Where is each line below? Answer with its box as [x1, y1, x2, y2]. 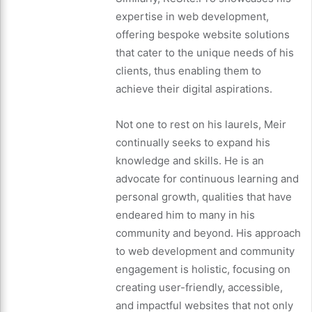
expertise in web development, [116, 9, 269, 23]
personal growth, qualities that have [116, 189, 292, 203]
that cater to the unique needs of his [116, 45, 294, 59]
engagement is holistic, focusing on [116, 262, 290, 276]
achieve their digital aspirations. [116, 81, 272, 95]
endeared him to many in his [116, 208, 255, 221]
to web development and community [116, 244, 295, 258]
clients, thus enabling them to [116, 63, 261, 77]
